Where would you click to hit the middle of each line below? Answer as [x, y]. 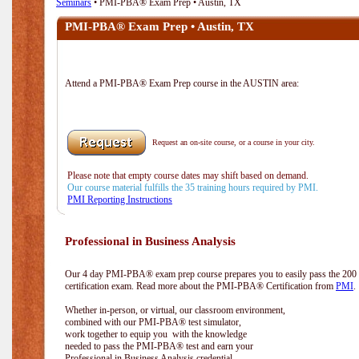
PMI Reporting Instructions [120, 200]
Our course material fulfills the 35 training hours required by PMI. [192, 188]
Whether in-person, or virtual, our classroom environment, [175, 310]
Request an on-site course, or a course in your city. [234, 142]
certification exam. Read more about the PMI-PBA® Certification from [200, 286]
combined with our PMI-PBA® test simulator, [153, 322]
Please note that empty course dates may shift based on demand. [189, 175]
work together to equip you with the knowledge [156, 334]
